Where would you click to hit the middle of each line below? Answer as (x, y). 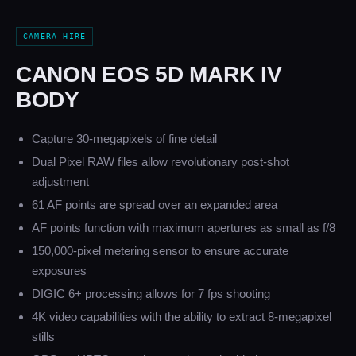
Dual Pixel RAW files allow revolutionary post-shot (161, 162)
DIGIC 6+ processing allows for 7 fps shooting (151, 294)
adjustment (60, 182)
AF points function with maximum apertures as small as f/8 (184, 228)
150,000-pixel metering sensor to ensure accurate (160, 251)
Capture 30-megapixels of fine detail (124, 139)
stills (43, 337)
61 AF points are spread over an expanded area (155, 205)
